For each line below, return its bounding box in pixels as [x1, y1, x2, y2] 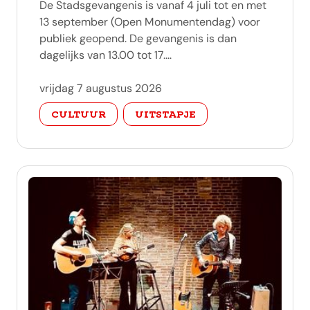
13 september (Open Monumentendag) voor [39, 15, 260, 29]
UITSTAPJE [135, 108, 196, 120]
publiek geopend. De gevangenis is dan [39, 31, 237, 46]
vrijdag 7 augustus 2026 [39, 81, 162, 95]
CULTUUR [51, 108, 106, 120]
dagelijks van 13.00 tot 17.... [39, 48, 172, 62]
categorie [39, 98, 88, 112]
